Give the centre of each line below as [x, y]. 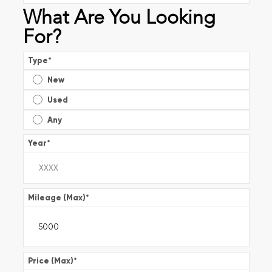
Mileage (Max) [56, 197]
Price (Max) [50, 261]
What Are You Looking [119, 18]
